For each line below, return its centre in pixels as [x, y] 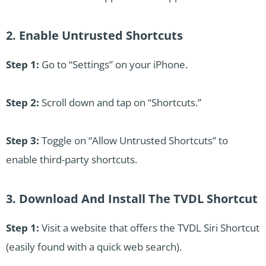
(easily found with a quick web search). [94, 247]
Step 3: [23, 141]
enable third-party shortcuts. [72, 160]
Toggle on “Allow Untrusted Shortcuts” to [134, 141]
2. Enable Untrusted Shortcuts [94, 36]
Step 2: [23, 103]
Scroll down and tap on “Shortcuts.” [120, 103]
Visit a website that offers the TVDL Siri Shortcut [149, 228]
